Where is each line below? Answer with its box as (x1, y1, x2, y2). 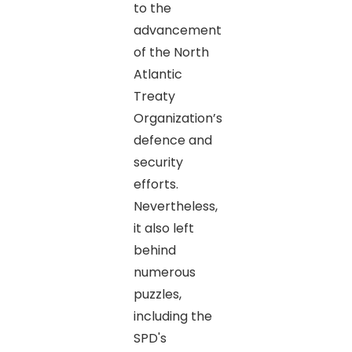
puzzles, (133, 284, 181, 303)
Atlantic (133, 64, 182, 83)
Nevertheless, (133, 196, 218, 215)
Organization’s (133, 108, 222, 127)
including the (133, 306, 212, 325)
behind (133, 240, 176, 259)
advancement (133, 20, 222, 39)
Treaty (133, 86, 175, 105)
